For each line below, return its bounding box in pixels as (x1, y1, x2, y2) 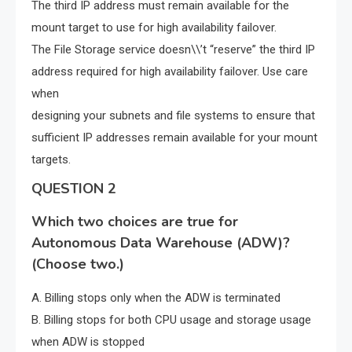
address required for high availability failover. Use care (31, 64, 308, 79)
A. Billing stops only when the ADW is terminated (31, 291, 280, 306)
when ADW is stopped (31, 335, 145, 350)
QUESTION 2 (31, 179, 116, 199)
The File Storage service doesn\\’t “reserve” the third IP (31, 42, 315, 57)
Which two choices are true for (31, 212, 238, 232)
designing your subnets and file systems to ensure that (31, 108, 315, 123)
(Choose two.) (31, 255, 124, 274)
